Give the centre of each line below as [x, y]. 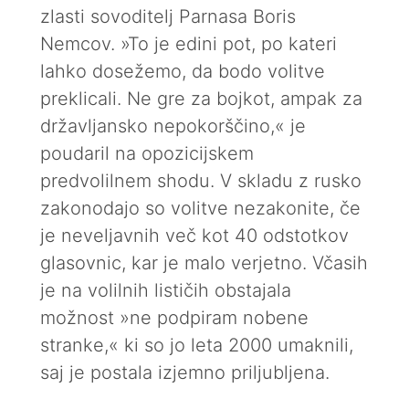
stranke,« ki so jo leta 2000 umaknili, [197, 345]
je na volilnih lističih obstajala [166, 290]
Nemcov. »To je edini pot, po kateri [189, 44]
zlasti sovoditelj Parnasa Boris [168, 16]
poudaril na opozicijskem [147, 153]
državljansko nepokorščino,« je [173, 126]
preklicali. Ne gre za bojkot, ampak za [201, 99]
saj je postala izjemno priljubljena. [185, 372]
